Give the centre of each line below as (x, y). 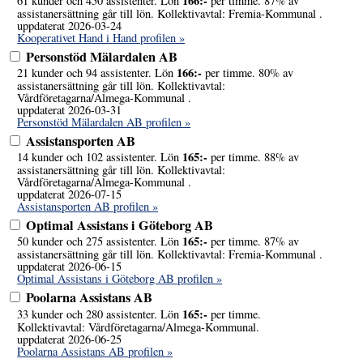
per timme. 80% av (248, 72)
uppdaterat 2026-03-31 (70, 109)
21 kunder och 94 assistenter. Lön (97, 72)
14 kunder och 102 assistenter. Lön (100, 157)
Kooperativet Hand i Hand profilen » (101, 37)
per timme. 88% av (254, 157)
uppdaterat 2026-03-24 (70, 25)
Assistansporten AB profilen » (88, 207)
